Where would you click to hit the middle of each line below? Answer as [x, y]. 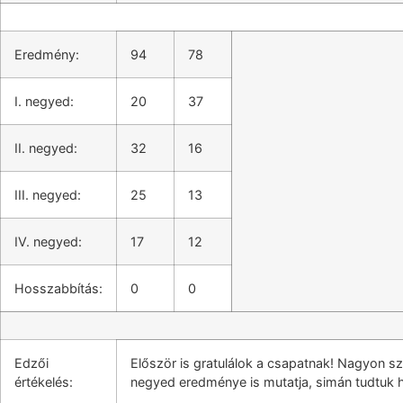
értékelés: [44, 382]
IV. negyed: [48, 242]
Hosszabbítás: [58, 288]
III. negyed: [48, 195]
